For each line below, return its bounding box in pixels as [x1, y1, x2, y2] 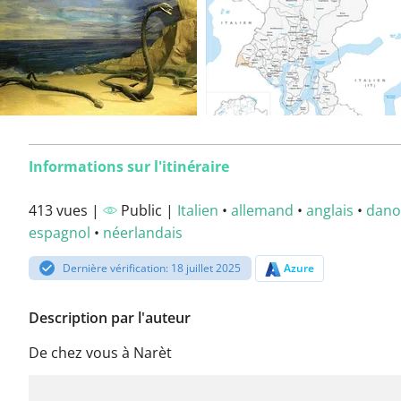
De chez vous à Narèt [29, 343, 172, 363]
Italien [177, 200, 218, 220]
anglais [306, 200, 354, 220]
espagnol [29, 223, 90, 243]
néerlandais [103, 223, 183, 243]
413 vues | [29, 200, 103, 220]
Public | [117, 200, 177, 220]
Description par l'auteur [29, 308, 191, 328]
